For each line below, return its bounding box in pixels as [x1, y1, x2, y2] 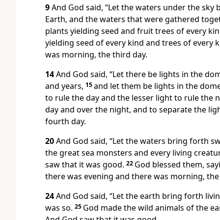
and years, [45, 81, 83, 92]
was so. [45, 202, 75, 214]
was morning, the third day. [45, 49, 147, 60]
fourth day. [45, 116, 86, 127]
